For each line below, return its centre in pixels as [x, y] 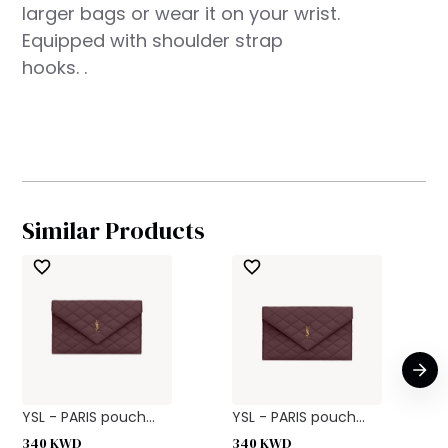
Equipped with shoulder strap [153, 40]
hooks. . [55, 67]
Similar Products [114, 230]
